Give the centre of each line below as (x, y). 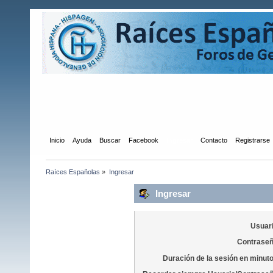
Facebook (144, 140)
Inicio (57, 140)
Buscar (110, 140)
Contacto (214, 140)
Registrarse (253, 140)
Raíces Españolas (73, 172)
